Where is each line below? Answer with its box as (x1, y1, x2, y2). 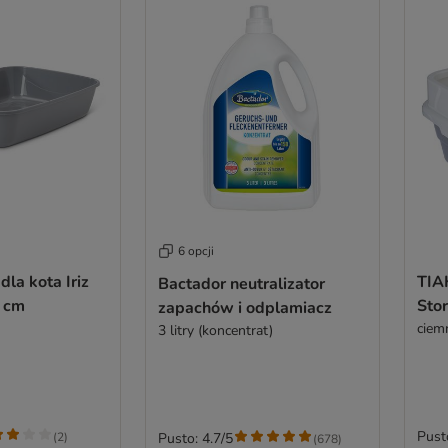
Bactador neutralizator (157, 273, 325, 296)
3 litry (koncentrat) (157, 321, 273, 341)
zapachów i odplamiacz (157, 297, 332, 320)
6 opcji (177, 243, 214, 260)
